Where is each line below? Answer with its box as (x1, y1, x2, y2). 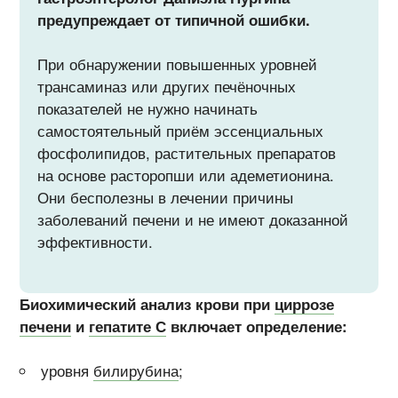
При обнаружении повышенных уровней (37, 52, 318, 75)
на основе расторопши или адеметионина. (37, 163, 335, 186)
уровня (41, 360, 94, 382)
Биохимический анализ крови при (20, 292, 275, 314)
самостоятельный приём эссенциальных (37, 119, 324, 141)
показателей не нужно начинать (37, 97, 259, 119)
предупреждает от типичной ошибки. (37, 8, 311, 30)
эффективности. (37, 230, 154, 252)
